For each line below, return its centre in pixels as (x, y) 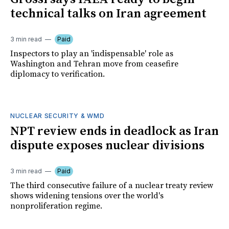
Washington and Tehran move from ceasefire (94, 64)
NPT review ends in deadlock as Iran (114, 131)
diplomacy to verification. (58, 74)
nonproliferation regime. (56, 206)
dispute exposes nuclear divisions (107, 145)
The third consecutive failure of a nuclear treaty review (112, 185)
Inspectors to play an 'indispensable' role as (92, 53)
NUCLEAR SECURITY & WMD (58, 116)
